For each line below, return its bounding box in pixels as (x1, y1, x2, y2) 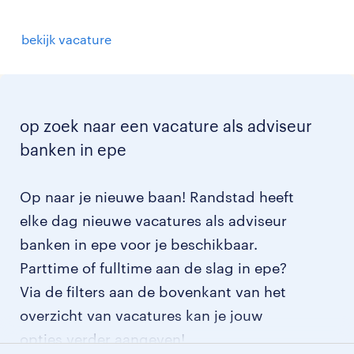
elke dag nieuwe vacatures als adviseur (20, 212, 287, 229)
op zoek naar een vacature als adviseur (20, 116, 312, 135)
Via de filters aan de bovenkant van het (20, 283, 286, 300)
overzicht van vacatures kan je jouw (20, 307, 263, 324)
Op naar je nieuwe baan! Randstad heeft (20, 188, 294, 205)
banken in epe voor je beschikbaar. (20, 235, 258, 253)
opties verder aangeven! (20, 330, 185, 348)
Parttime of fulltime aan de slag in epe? (20, 259, 287, 277)
